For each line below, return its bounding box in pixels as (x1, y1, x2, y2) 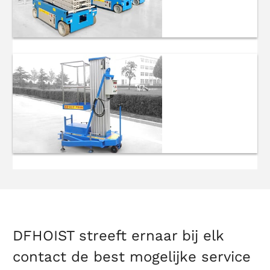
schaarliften (152, 71, 228, 86)
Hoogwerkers (152, 186, 236, 201)
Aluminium (152, 169, 221, 185)
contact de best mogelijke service (13, 248, 251, 266)
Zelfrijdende (152, 54, 228, 70)
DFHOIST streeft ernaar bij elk (13, 227, 224, 245)
